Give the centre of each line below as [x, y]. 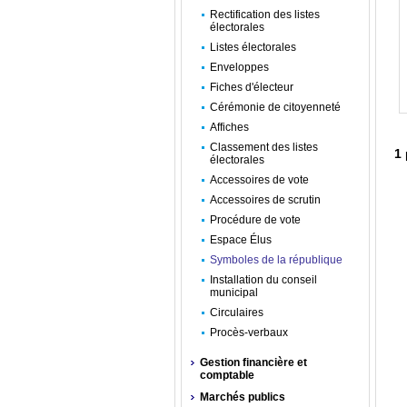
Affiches [229, 127]
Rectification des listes [265, 15]
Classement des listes [264, 147]
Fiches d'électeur [252, 87]
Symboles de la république [276, 260]
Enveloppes [239, 67]
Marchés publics [243, 397]
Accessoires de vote [259, 180]
